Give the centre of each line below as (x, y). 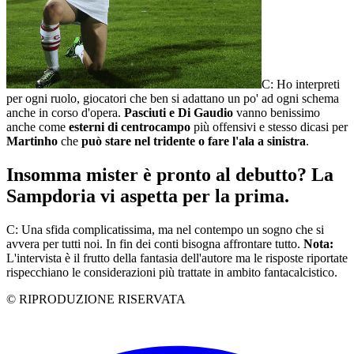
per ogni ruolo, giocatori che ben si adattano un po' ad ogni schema (173, 99)
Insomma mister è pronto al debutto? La (170, 174)
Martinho (32, 141)
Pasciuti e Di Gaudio (177, 113)
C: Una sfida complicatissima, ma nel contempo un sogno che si (165, 229)
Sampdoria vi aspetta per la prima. (148, 196)
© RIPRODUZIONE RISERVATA (96, 299)
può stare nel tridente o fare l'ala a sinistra (194, 141)
